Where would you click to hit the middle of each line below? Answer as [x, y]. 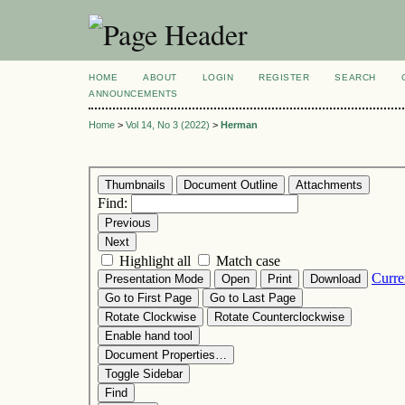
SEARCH [355, 77]
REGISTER [284, 77]
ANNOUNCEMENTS [133, 94]
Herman [239, 125]
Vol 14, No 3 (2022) [168, 125]
